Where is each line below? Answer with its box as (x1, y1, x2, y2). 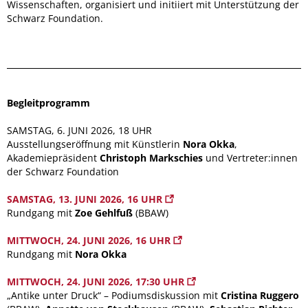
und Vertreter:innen (203, 151, 298, 164)
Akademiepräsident (7, 151, 100, 164)
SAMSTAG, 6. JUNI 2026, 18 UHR (7, 123, 152, 137)
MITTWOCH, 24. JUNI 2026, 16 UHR (7, 233, 173, 247)
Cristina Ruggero (221, 288, 299, 302)
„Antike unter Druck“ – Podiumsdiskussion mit (7, 288, 221, 302)
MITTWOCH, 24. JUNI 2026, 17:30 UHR (7, 274, 187, 288)
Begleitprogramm (7, 96, 90, 109)
